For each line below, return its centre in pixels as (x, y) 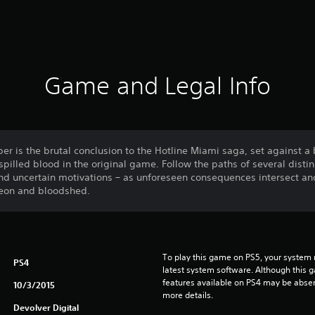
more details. (187, 295)
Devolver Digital (46, 308)
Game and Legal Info (157, 86)
